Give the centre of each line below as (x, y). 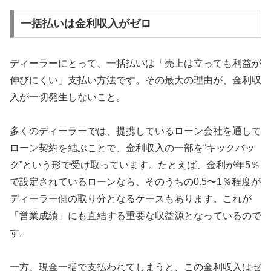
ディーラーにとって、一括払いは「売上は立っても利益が (135, 63)
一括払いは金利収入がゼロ (86, 23)
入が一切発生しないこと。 (68, 97)
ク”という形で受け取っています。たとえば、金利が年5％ (135, 165)
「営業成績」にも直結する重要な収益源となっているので (135, 216)
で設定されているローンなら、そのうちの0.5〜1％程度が (135, 182)
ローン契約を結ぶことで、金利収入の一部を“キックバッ (132, 148)
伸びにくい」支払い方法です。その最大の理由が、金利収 (135, 80)
